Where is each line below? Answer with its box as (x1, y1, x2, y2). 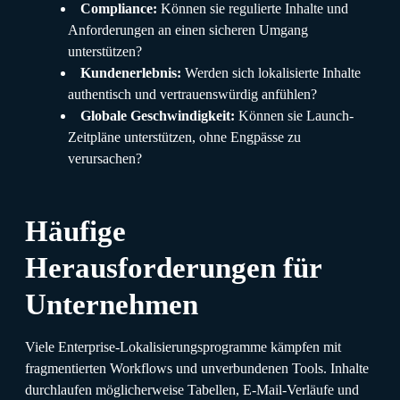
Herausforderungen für (25, 250, 321, 284)
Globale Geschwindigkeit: (80, 107, 235, 123)
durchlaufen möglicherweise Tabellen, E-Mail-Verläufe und (25, 381, 359, 397)
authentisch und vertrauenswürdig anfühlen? (68, 86, 317, 102)
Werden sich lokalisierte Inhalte (181, 64, 361, 80)
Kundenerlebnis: (80, 64, 181, 80)
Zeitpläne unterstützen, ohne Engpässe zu (68, 129, 301, 145)
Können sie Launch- (235, 107, 354, 123)
